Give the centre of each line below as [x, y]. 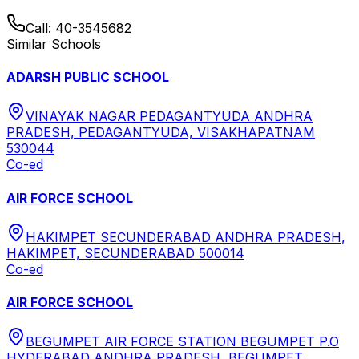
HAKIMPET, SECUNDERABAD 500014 [125, 253]
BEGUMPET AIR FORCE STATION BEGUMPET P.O [182, 342]
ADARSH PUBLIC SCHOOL [88, 77]
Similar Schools [54, 44]
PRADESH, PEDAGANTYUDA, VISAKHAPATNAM [161, 133]
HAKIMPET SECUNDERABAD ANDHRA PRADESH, [186, 237]
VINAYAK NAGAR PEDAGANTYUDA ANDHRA [169, 117]
